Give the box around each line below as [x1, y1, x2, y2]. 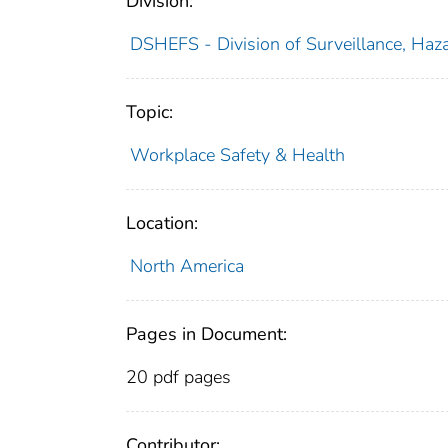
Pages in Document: [126, 322, 287, 347]
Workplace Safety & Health [129, 143, 345, 168]
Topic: [126, 100, 173, 125]
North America [129, 254, 244, 279]
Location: [126, 211, 198, 236]
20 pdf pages [126, 365, 231, 390]
